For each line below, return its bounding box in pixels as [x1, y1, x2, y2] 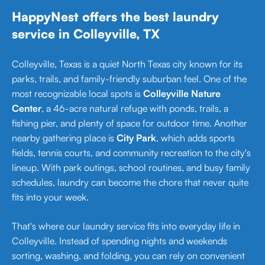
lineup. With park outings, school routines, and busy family [12, 161, 250, 173]
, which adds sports [156, 132, 235, 144]
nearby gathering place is [12, 132, 117, 144]
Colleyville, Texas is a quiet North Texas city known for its [12, 58, 243, 70]
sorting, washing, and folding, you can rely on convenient [12, 250, 245, 261]
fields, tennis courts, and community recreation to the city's [12, 147, 251, 159]
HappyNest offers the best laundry [12, 9, 219, 24]
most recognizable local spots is [12, 88, 143, 99]
